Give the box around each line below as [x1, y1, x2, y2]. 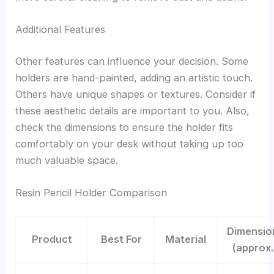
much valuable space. [15, 154, 119, 166]
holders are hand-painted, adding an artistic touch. [15, 71, 253, 84]
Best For [100, 233, 142, 246]
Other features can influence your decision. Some [15, 54, 249, 67]
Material [165, 233, 206, 246]
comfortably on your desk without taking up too [15, 137, 244, 150]
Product [31, 233, 72, 246]
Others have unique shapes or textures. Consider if [15, 87, 256, 100]
